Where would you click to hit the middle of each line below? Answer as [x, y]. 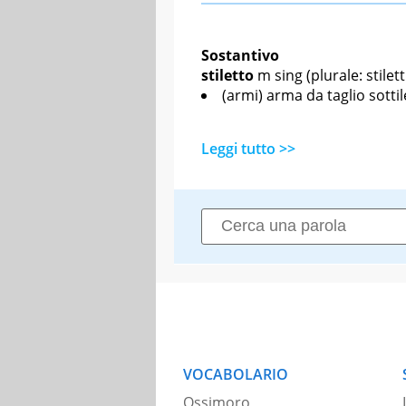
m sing [280, 75]
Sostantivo [240, 55]
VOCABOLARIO [236, 374]
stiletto [227, 75]
